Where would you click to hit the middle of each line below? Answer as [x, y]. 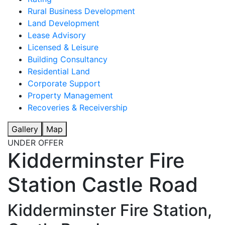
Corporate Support [64, 84]
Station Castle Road [103, 185]
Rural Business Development [81, 11]
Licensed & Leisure [63, 47]
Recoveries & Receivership [78, 108]
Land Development [64, 23]
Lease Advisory [57, 35]
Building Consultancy [68, 60]
